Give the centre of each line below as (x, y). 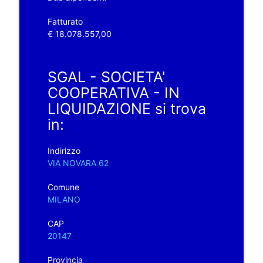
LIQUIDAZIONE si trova (127, 108)
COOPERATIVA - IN (113, 92)
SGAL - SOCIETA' (106, 77)
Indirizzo (64, 150)
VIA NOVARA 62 (78, 163)
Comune (63, 187)
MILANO (64, 199)
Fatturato (65, 21)
